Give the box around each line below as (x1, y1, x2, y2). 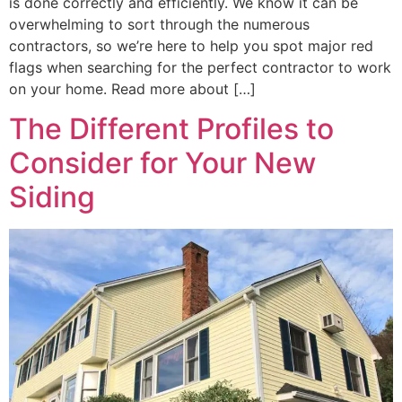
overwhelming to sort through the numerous (9, 14, 310, 33)
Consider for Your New (9, 145, 316, 181)
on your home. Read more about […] (9, 79, 256, 98)
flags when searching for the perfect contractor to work (9, 57, 391, 76)
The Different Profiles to (9, 111, 334, 147)
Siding (9, 179, 95, 215)
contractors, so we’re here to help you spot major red (9, 36, 373, 55)
